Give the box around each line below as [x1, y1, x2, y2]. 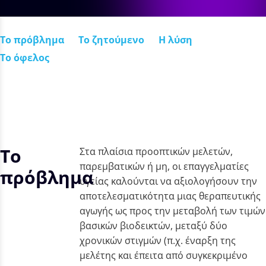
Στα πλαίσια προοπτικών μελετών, [80, 144, 233, 158]
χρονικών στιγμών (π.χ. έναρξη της [80, 233, 236, 247]
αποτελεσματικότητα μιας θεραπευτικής [80, 189, 261, 202]
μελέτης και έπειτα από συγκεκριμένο [80, 248, 248, 262]
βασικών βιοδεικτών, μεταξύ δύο [80, 218, 228, 232]
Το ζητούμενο [78, 33, 144, 46]
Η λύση [159, 33, 192, 46]
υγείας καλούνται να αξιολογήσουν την [80, 174, 258, 188]
